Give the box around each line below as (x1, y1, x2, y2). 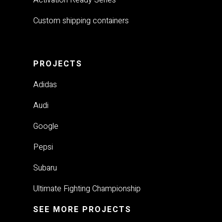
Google (33, 120, 59, 132)
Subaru (33, 162, 57, 174)
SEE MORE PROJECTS (33, 203, 132, 216)
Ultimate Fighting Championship (33, 182, 141, 195)
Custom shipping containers (33, 14, 129, 27)
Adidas (33, 78, 57, 91)
